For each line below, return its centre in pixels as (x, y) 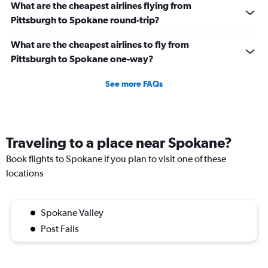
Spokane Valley (72, 213)
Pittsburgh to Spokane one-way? (82, 59)
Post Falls (60, 229)
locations (25, 173)
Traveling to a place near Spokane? (119, 143)
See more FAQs (134, 84)
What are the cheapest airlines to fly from (100, 45)
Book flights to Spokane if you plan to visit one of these (116, 159)
